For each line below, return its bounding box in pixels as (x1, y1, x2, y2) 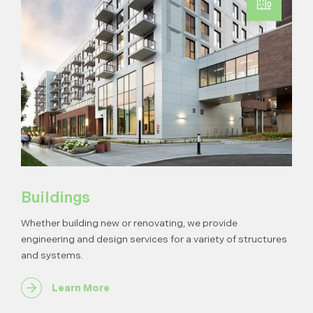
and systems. (21, 249, 83, 261)
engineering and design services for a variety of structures (21, 233, 287, 245)
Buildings (21, 189, 90, 207)
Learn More (52, 282, 110, 294)
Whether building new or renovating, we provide (21, 217, 238, 229)
